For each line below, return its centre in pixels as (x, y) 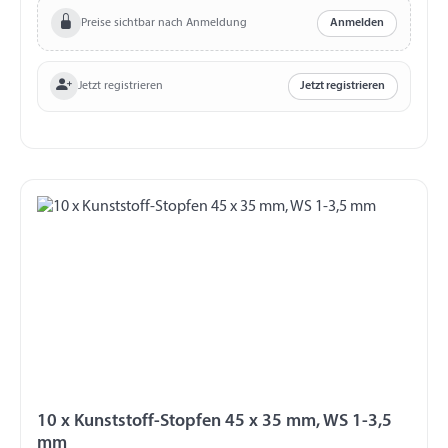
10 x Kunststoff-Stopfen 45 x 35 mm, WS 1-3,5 (214, 421)
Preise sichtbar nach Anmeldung (163, 22)
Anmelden (357, 23)
